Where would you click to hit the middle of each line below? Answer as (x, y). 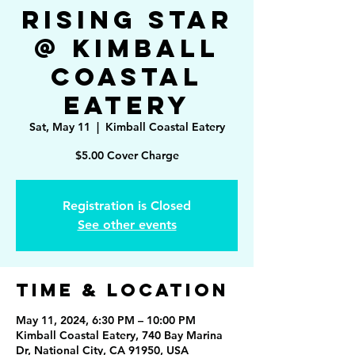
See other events (127, 225)
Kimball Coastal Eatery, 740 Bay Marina (119, 335)
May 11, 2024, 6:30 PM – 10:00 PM (106, 320)
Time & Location (122, 290)
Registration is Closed (127, 206)
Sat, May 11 (59, 127)
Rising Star (127, 20)
